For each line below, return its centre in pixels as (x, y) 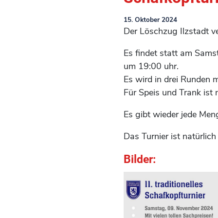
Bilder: (139, 159)
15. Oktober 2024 (150, 20)
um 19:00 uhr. (151, 66)
